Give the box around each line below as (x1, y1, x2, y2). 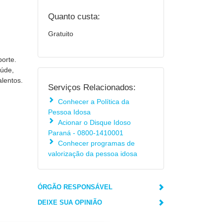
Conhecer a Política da (58, 98, 129, 106)
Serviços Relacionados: (48, 82, 136, 92)
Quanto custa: (48, 11, 100, 21)
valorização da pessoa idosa (48, 150, 137, 158)
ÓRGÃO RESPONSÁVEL (38, 183, 112, 191)
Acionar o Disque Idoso (58, 118, 131, 126)
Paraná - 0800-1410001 (48, 129, 123, 137)
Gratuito (48, 30, 73, 38)
